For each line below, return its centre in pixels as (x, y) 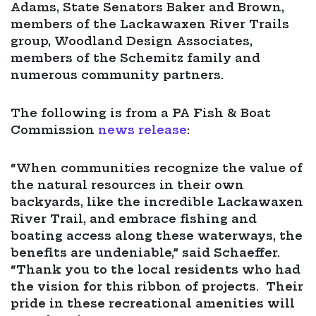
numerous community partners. (117, 75)
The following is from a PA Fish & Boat (141, 113)
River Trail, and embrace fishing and (134, 219)
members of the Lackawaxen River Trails (150, 24)
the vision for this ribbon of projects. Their (157, 287)
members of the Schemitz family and (135, 58)
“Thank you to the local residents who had (156, 270)
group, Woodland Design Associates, (132, 41)
